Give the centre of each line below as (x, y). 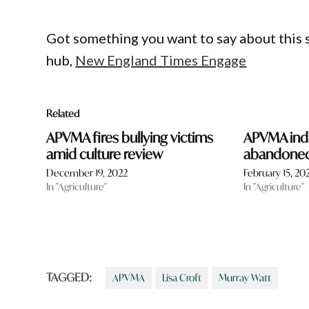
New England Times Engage (161, 60)
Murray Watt (245, 278)
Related (63, 114)
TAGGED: (69, 277)
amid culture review (105, 154)
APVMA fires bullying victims (130, 138)
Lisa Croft (182, 278)
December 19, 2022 (87, 173)
